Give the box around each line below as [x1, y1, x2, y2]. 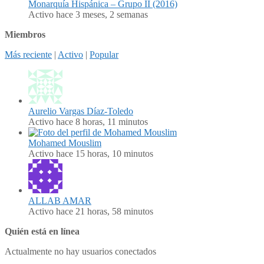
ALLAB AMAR [28, 195, 91, 206]
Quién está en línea [5, 226, 80, 236]
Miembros [5, 29, 45, 39]
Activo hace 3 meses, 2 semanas [28, 9, 148, 19]
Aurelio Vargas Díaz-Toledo [28, 105, 133, 116]
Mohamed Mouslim [28, 137, 101, 148]
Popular [90, 49, 118, 60]
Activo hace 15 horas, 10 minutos [28, 148, 153, 159]
